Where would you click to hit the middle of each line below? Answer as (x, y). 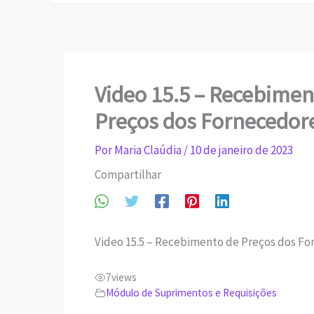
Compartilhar (128, 175)
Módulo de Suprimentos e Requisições (191, 292)
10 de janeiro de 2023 (241, 150)
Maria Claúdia (149, 150)
